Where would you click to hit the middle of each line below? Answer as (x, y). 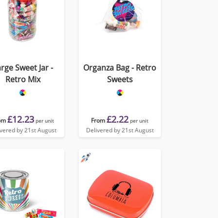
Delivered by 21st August (120, 130)
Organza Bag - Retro (120, 68)
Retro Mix (23, 79)
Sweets (120, 79)
